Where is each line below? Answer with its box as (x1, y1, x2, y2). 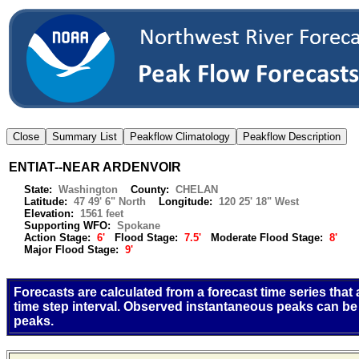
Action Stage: (14, 232, 97, 244)
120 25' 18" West (219, 196, 299, 208)
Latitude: (14, 196, 74, 208)
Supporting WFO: (14, 220, 117, 232)
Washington (58, 184, 121, 196)
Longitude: (149, 196, 219, 208)
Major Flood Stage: (14, 244, 125, 256)
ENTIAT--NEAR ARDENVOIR (9, 160, 181, 174)
